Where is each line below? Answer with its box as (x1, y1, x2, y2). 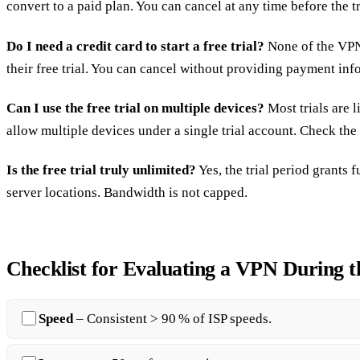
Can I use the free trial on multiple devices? (6, 100, 264, 116)
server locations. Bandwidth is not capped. (6, 185, 247, 200)
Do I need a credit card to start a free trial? (6, 38, 264, 54)
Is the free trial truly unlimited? (6, 162, 196, 178)
